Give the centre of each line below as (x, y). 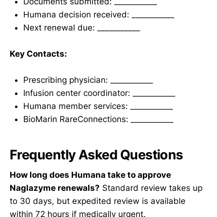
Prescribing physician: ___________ (88, 80)
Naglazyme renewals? (55, 188)
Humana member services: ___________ (98, 106)
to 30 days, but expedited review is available (98, 201)
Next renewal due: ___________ (82, 27)
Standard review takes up (151, 188)
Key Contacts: (38, 54)
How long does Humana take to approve (90, 175)
